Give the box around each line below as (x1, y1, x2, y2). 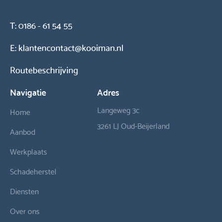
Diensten (10, 184, 39, 198)
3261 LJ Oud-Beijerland (97, 118, 170, 132)
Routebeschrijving (10, 61, 79, 77)
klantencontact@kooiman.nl (18, 39, 124, 55)
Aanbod (10, 124, 36, 138)
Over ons (10, 204, 40, 218)
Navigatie (10, 84, 47, 100)
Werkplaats (10, 144, 48, 158)
